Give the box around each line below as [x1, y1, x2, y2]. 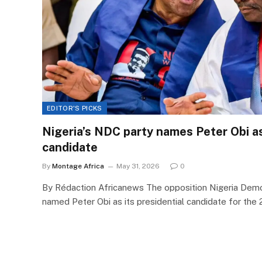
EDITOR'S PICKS [47, 105, 102, 112]
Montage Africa [52, 162, 104, 171]
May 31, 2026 [116, 162, 160, 171]
